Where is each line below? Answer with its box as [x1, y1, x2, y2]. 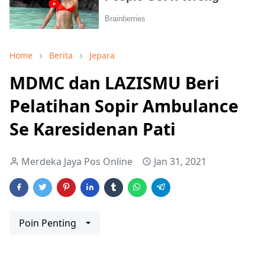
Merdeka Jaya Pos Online [21, 154, 132, 168]
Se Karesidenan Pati [9, 117, 176, 140]
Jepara [89, 49, 115, 61]
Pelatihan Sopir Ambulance [9, 93, 238, 117]
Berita [49, 49, 73, 61]
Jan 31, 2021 [154, 154, 206, 168]
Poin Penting [19, 216, 76, 230]
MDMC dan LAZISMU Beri [9, 70, 219, 94]
